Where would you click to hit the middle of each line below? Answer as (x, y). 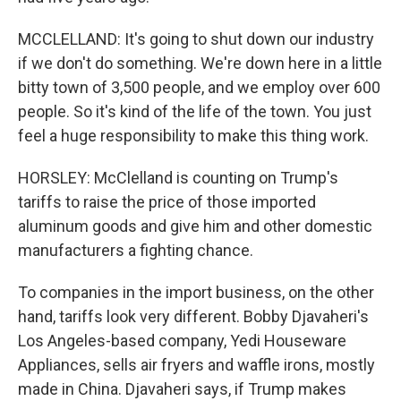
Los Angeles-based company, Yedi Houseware (182, 341)
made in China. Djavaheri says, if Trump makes (182, 389)
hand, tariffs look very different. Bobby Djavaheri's (193, 316)
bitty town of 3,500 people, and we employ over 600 (199, 87)
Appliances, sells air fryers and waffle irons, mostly (196, 365)
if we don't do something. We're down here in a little (200, 63)
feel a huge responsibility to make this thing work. (193, 136)
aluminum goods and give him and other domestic (195, 226)
